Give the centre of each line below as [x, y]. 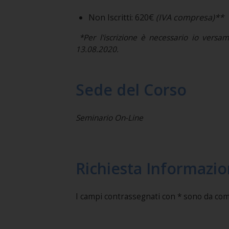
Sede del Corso [131, 90]
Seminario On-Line [109, 118]
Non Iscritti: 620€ [122, 18]
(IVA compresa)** [190, 18]
